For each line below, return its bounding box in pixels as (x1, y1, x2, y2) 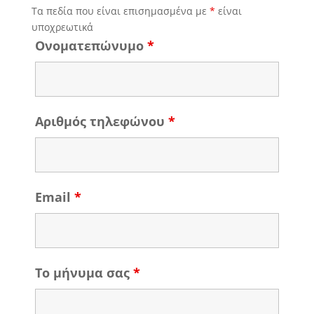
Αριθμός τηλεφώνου (34, 113, 168, 130)
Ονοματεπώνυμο (34, 37, 147, 54)
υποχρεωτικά (31, 20, 93, 34)
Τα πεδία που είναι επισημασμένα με (31, 4, 210, 18)
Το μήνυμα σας (34, 264, 133, 281)
